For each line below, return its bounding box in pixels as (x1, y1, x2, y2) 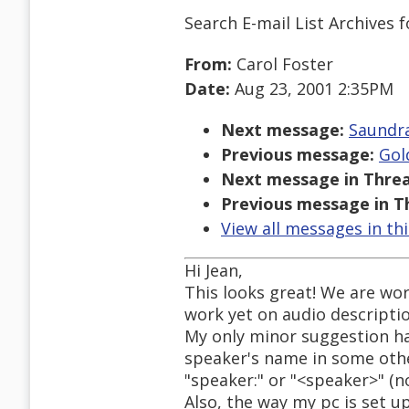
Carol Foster (232, 53, 333, 76)
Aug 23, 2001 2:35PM (230, 78, 393, 100)
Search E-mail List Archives (184, 11, 394, 34)
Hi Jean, (184, 259, 243, 282)
